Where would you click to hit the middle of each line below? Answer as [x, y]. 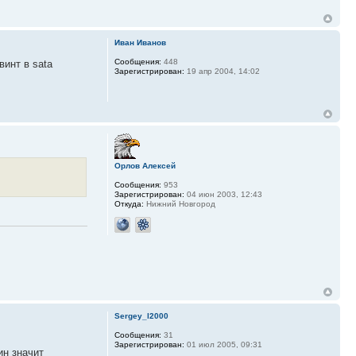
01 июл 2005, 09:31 [223, 345]
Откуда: [129, 203]
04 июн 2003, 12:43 [223, 194]
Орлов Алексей [145, 165]
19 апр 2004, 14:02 [222, 71]
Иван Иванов [140, 42]
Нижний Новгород [179, 203]
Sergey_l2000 [141, 316]
